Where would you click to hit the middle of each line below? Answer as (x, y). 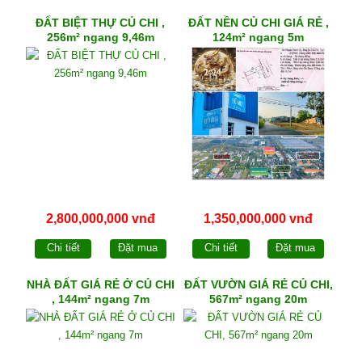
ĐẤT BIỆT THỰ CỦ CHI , (101, 22)
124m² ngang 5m (259, 37)
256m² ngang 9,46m (100, 37)
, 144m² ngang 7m (100, 299)
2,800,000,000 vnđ (100, 218)
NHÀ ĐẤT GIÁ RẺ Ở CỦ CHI (100, 285)
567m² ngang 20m (259, 299)
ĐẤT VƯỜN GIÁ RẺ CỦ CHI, (258, 285)
